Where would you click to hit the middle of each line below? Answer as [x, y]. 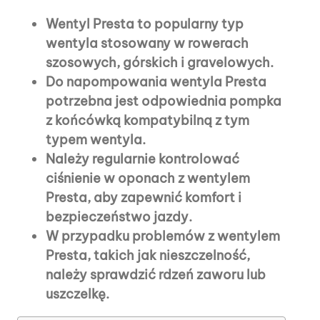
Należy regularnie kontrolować [142, 159]
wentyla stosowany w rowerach [147, 43]
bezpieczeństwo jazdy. [119, 216]
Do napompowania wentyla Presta [156, 81]
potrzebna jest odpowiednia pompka [164, 101]
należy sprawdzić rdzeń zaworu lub [156, 274]
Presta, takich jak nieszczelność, [148, 255]
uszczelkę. [77, 294]
